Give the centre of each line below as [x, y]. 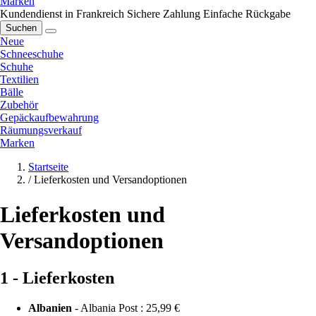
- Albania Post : [109, 308]
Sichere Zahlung [164, 14]
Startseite [48, 167]
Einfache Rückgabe [247, 14]
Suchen [21, 28]
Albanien [50, 308]
